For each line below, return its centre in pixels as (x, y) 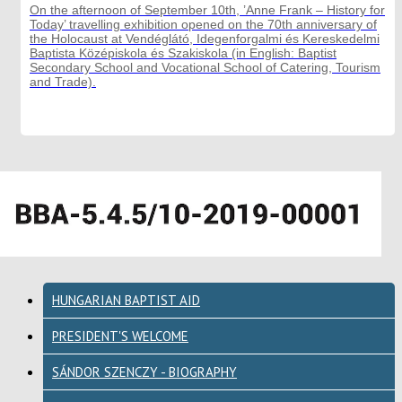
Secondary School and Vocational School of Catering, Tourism (205, 67)
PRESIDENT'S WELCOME (120, 336)
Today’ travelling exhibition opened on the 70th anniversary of (203, 24)
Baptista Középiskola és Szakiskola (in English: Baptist (183, 52)
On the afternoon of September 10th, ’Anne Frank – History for (207, 9)
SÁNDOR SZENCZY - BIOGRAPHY (144, 371)
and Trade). (63, 81)
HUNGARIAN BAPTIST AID (126, 300)
